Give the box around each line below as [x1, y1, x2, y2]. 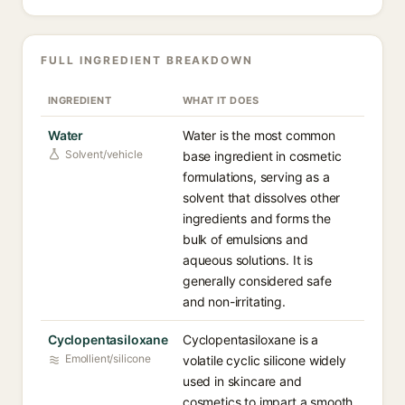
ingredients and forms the [183, 211, 331, 226]
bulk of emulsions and [183, 231, 308, 247]
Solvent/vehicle [65, 147, 143, 161]
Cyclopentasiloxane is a [183, 332, 319, 347]
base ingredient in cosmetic [183, 148, 342, 164]
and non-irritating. [183, 294, 286, 309]
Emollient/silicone [65, 352, 151, 365]
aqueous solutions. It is [183, 252, 313, 268]
